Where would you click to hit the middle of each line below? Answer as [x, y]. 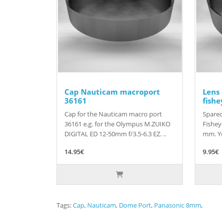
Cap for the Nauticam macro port [113, 114]
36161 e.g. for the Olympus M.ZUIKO [117, 124]
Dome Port [135, 205]
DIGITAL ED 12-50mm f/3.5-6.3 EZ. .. [115, 134]
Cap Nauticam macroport [112, 92]
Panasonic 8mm [178, 205]
